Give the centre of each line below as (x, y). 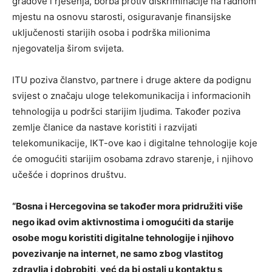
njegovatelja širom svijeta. (68, 48)
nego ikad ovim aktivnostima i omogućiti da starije (123, 222)
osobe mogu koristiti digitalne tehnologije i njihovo (123, 237)
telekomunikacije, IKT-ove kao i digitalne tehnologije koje (135, 143)
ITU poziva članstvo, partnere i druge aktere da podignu (132, 80)
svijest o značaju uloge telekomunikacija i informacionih (131, 95)
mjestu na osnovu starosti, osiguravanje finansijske (122, 16)
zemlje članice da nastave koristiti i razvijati (105, 127)
